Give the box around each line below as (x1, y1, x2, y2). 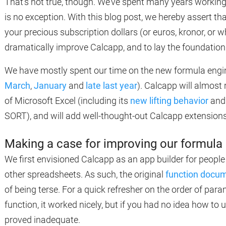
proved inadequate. (5, 214, 80, 225)
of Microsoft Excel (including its (5, 95, 130, 106)
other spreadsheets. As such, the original (5, 169, 165, 180)
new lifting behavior (130, 95, 208, 106)
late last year (86, 80, 137, 91)
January (34, 80, 67, 91)
